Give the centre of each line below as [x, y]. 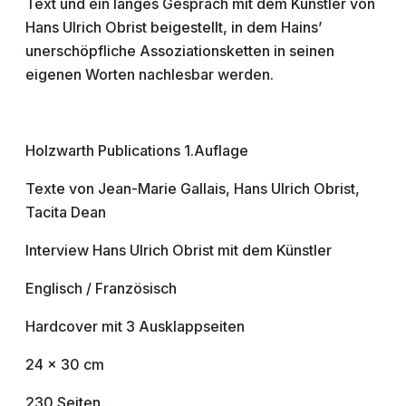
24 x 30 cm [65, 364]
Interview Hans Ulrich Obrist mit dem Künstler [179, 250]
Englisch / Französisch [103, 288]
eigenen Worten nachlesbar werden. [150, 74]
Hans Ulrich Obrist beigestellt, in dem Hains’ [174, 27]
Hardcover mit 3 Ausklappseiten [137, 326]
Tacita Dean [66, 212]
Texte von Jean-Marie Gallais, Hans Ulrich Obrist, [193, 188]
